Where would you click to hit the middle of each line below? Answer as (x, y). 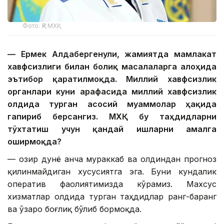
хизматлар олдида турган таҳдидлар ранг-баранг (112, 197)
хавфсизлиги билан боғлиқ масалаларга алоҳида (112, 67)
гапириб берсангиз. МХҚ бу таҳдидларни (112, 117)
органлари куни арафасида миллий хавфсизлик (112, 92)
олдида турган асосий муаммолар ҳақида (112, 104)
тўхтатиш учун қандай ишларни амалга (112, 129)
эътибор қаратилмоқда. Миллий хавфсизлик (112, 79)
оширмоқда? (34, 142)
